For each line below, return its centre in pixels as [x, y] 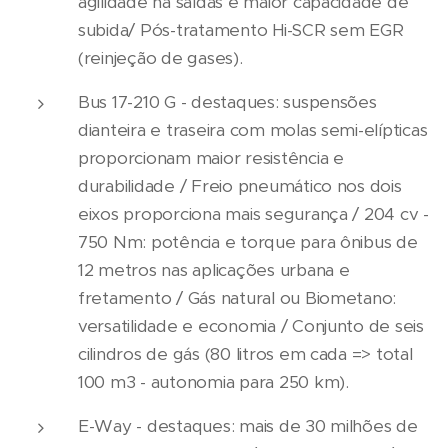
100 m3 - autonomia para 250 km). [213, 382]
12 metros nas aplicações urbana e [214, 270]
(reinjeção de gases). [160, 58]
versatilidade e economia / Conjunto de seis [251, 326]
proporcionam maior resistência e [211, 158]
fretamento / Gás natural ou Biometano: [237, 298]
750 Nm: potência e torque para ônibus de [248, 242]
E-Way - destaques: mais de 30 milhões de [248, 426]
